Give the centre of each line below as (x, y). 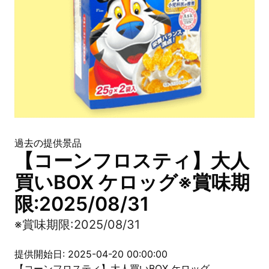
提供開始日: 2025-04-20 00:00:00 (91, 254)
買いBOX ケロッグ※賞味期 (132, 182)
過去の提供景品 (48, 143)
